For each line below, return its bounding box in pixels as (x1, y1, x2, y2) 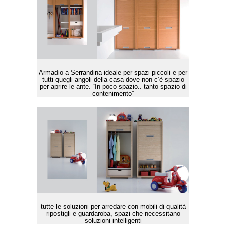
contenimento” (92, 89, 134, 97)
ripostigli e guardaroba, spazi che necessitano (46, 210, 180, 218)
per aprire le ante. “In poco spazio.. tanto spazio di (39, 82, 187, 90)
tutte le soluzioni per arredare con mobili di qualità (40, 203, 186, 211)
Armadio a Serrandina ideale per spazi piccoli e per (39, 68, 187, 76)
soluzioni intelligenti (84, 217, 142, 225)
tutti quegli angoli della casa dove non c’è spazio (42, 75, 184, 83)
